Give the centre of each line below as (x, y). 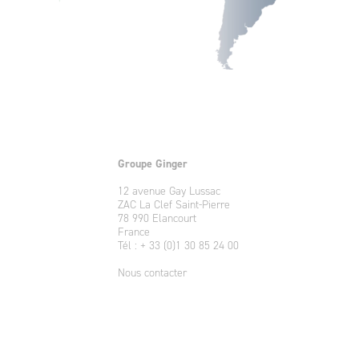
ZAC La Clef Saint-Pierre (174, 205)
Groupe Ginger (153, 163)
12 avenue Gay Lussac (169, 191)
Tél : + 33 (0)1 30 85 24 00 (179, 246)
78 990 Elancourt (157, 218)
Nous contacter (153, 273)
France (134, 232)
